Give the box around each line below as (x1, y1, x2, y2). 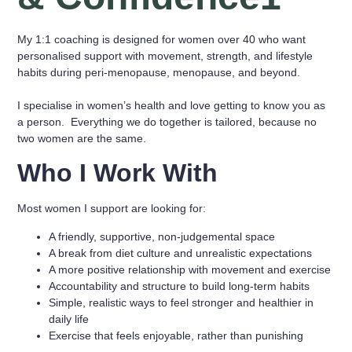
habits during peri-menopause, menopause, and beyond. (17, 65, 301, 79)
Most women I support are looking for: (17, 202, 207, 215)
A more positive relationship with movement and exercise (49, 262, 332, 276)
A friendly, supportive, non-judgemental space (49, 229, 276, 243)
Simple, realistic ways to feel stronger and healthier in (49, 295, 314, 309)
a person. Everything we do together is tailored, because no (17, 115, 317, 128)
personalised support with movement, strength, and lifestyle (17, 49, 313, 62)
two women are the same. (17, 131, 147, 145)
